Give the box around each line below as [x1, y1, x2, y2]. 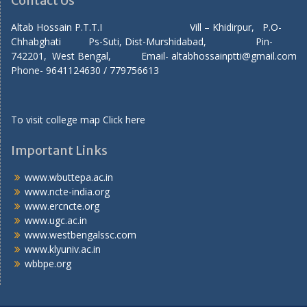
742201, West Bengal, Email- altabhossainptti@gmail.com [11, 49, 297, 63]
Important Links [11, 143, 108, 159]
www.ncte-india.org [25, 185, 110, 199]
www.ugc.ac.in [25, 214, 87, 228]
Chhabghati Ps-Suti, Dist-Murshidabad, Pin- [11, 35, 273, 49]
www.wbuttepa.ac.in [25, 171, 113, 184]
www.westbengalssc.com [25, 228, 136, 242]
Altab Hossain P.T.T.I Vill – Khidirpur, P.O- [11, 21, 282, 34]
